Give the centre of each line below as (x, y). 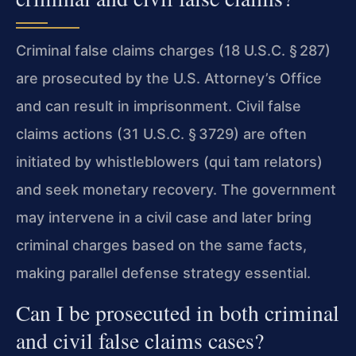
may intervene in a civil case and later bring (164, 218)
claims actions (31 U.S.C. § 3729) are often (161, 134)
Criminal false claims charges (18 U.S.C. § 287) (173, 51)
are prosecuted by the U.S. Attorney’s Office (169, 79)
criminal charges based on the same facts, (161, 246)
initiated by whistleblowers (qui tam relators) (169, 162)
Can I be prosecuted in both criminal (178, 312)
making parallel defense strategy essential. (163, 273)
